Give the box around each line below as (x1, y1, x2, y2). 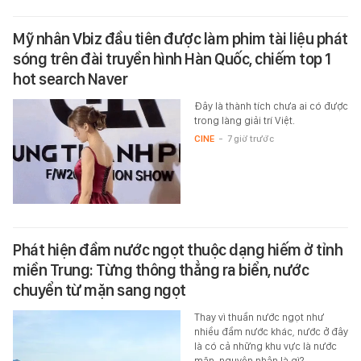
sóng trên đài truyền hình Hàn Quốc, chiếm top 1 (13, 48, 331, 68)
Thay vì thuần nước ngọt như (193, 310, 324, 323)
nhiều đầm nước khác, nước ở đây (193, 325, 348, 338)
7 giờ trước (226, 132, 274, 144)
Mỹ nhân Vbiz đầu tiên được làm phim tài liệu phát (13, 28, 348, 48)
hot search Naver (13, 68, 127, 89)
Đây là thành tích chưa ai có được (193, 99, 348, 112)
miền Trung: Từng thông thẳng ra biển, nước (13, 259, 309, 280)
